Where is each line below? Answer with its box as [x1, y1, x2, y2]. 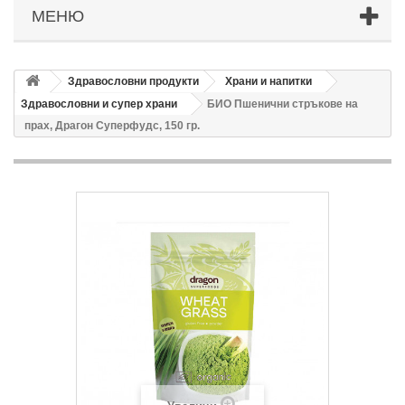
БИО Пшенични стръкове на [207, 97, 358, 110]
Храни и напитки [225, 74, 312, 88]
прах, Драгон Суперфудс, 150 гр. [24, 118, 200, 132]
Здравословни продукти [68, 74, 199, 88]
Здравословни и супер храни [21, 97, 177, 110]
